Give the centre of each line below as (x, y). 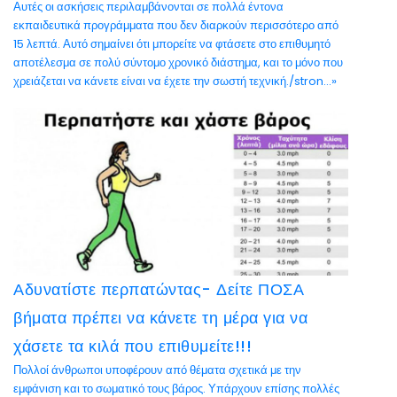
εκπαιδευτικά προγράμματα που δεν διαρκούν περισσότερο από (176, 25)
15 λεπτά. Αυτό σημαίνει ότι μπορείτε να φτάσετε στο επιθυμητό (172, 44)
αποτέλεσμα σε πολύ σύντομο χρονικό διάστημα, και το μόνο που (178, 62)
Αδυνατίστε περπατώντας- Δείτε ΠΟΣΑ (159, 289)
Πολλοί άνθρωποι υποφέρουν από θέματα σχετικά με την (157, 370)
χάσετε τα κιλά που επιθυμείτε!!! (132, 346)
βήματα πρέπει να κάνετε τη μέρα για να (160, 318)
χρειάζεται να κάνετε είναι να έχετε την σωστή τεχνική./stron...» (175, 81)
